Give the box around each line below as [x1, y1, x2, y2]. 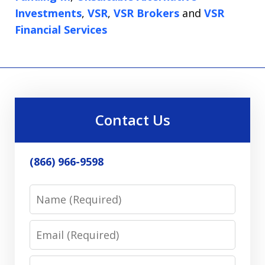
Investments [15, 6, 82, 20]
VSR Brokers [114, 6, 179, 20]
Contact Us [95, 110, 170, 130]
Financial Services [15, 22, 107, 37]
